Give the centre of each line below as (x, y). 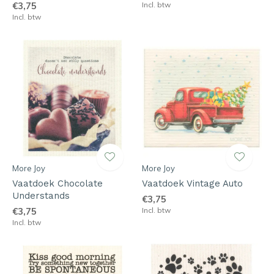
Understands (41, 195)
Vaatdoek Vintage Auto (192, 183)
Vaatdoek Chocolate (57, 183)
